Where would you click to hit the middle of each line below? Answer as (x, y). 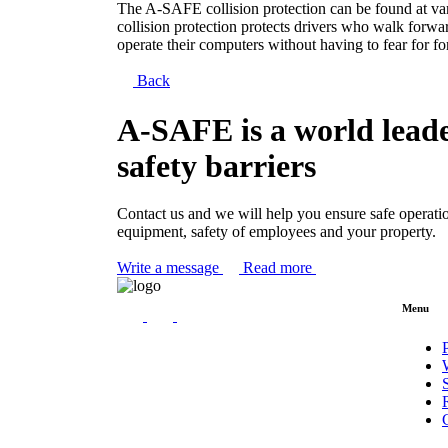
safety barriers (216, 165)
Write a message (170, 268)
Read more (279, 268)
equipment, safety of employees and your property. (276, 232)
